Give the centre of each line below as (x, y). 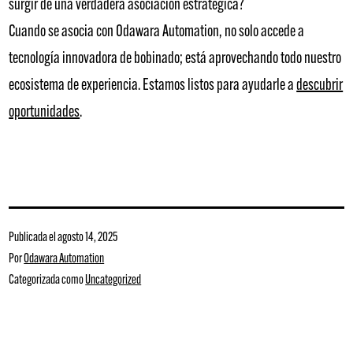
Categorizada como (47, 280)
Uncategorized (113, 280)
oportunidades (45, 112)
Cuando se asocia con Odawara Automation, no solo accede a (157, 32)
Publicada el (33, 238)
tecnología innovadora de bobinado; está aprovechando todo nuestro (175, 59)
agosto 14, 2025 (88, 238)
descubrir (320, 85)
